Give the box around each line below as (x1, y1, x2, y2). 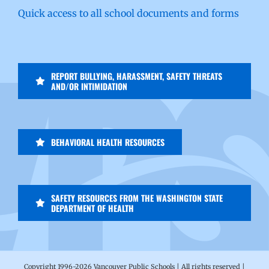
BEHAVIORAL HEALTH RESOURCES (50, 136, 165, 149)
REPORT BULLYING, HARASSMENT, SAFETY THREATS (50, 70, 222, 83)
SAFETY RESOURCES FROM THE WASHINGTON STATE (50, 192, 223, 205)
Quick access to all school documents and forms (18, 7, 239, 20)
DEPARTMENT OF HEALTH (50, 202, 134, 215)
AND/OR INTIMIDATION (50, 80, 127, 93)
